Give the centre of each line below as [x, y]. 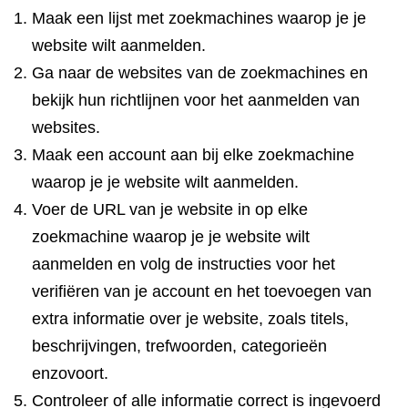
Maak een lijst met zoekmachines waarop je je [199, 18]
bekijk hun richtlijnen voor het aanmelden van [196, 100]
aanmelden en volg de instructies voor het [184, 264]
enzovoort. [70, 373]
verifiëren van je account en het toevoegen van [202, 291]
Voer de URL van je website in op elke [170, 209]
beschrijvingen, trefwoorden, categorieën [179, 346]
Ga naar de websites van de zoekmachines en [200, 73]
